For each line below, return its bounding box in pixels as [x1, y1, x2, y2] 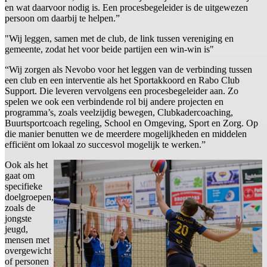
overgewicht [5, 246, 51, 256]
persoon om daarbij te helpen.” [5, 13, 120, 24]
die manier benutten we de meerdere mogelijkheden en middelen [5, 129, 247, 139]
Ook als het [5, 160, 48, 170]
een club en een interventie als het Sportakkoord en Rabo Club [5, 75, 240, 86]
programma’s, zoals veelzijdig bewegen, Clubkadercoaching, [5, 107, 233, 118]
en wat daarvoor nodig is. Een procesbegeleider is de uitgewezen [5, 2, 248, 13]
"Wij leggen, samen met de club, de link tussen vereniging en [5, 33, 234, 44]
